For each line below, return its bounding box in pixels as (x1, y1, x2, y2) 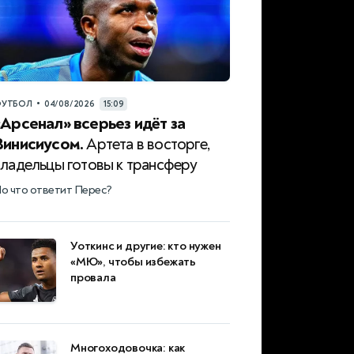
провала (70, 270, 116, 286)
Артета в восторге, (83, 134, 211, 155)
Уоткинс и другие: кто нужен (70, 239, 221, 254)
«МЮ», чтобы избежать (70, 254, 197, 270)
